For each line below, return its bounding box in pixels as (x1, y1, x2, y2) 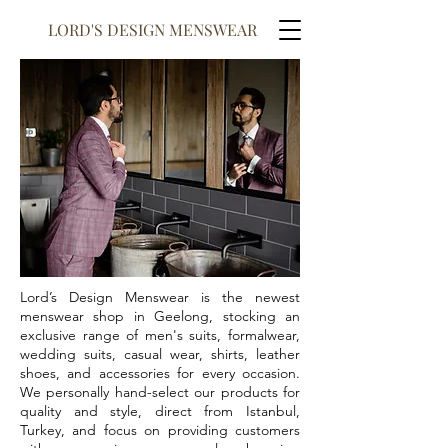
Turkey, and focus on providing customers (20, 421, 300, 439)
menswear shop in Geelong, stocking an (20, 307, 300, 325)
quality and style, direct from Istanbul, (20, 402, 300, 420)
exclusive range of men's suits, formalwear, (20, 326, 300, 344)
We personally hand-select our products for (20, 383, 300, 401)
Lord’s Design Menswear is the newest (20, 288, 300, 306)
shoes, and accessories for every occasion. (20, 364, 300, 382)
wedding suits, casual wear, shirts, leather (20, 345, 300, 363)
